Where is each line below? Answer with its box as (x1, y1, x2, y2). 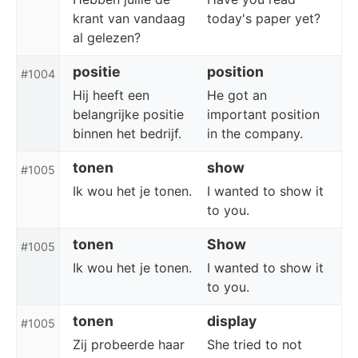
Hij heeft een (73, 87, 149, 103)
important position (207, 106, 320, 122)
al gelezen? (73, 30, 141, 46)
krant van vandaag (73, 10, 185, 26)
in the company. (207, 125, 303, 141)
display (207, 312, 257, 329)
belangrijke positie (73, 106, 184, 122)
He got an (207, 87, 267, 103)
